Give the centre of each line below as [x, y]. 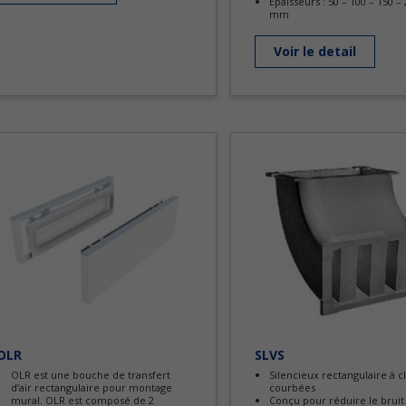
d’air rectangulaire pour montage [92, 387]
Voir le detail [315, 51]
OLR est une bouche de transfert [91, 375]
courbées [292, 387]
